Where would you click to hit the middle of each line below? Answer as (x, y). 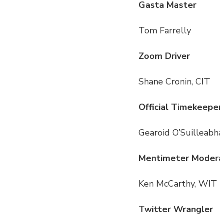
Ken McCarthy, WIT (178, 184)
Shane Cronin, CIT (174, 82)
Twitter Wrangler (176, 209)
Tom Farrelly (165, 31)
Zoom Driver (164, 56)
